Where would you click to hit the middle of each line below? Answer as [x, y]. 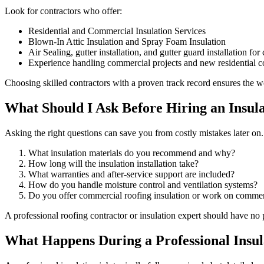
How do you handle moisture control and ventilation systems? [143, 185]
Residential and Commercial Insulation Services [117, 31]
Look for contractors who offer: [63, 11]
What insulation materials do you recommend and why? [132, 153]
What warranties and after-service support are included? [131, 174]
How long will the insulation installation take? [113, 164]
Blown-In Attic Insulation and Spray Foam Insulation [127, 42]
